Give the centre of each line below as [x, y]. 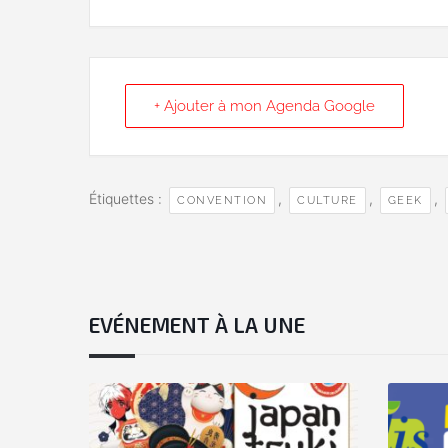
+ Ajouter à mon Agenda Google [264, 106]
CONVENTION [222, 201]
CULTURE [327, 201]
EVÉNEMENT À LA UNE [197, 325]
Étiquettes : [127, 199]
